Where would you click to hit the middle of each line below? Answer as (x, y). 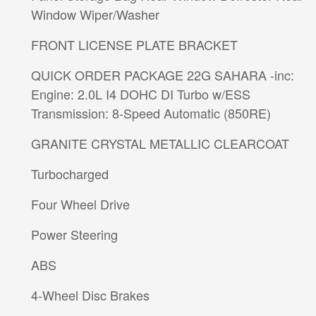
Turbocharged (70, 174)
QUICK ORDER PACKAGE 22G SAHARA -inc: (151, 75)
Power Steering (74, 235)
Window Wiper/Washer (95, 14)
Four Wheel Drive (80, 204)
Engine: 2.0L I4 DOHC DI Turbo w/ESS (141, 94)
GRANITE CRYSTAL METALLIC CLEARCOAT (160, 144)
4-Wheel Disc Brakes (90, 295)
